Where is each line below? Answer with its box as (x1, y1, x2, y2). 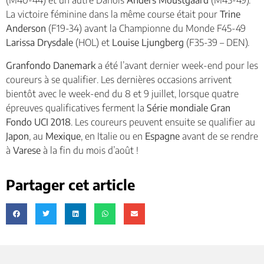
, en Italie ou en (81, 130, 145, 142)
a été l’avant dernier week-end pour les (98, 59, 258, 71)
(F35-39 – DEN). (186, 37, 249, 49)
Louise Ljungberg (112, 37, 186, 49)
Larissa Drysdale (6, 37, 75, 49)
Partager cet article (6, 176, 135, 194)
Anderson (6, 22, 48, 35)
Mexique (45, 130, 81, 142)
